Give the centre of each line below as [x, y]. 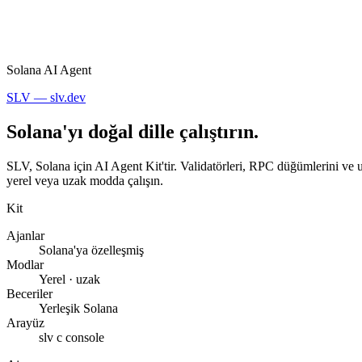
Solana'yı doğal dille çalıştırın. [133, 132]
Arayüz [25, 323]
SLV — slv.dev [46, 98]
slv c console [72, 338]
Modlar [25, 265]
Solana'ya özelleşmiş [91, 250]
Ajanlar [25, 236]
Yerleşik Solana [78, 309]
